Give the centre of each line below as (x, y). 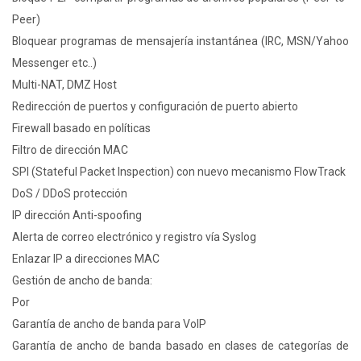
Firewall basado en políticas (81, 129)
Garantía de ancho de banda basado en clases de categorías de (180, 346)
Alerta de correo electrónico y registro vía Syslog (134, 237)
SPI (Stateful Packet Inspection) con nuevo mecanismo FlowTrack (179, 172)
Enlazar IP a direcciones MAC (86, 259)
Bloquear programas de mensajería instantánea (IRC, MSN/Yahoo (180, 41)
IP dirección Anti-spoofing (77, 216)
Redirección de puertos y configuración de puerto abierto (155, 107)
